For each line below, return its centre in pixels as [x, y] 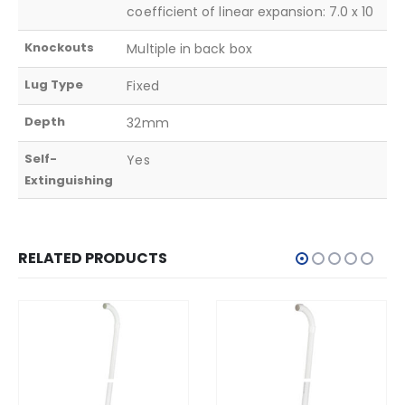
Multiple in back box [189, 48]
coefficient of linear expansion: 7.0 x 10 [250, 11]
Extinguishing [69, 180]
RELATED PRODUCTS [93, 258]
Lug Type [54, 84]
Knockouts [60, 47]
